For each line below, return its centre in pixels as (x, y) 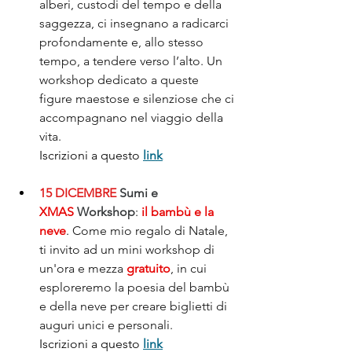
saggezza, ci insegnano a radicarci (136, 23)
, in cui (190, 268)
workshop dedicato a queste (121, 79)
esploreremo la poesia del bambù (136, 287)
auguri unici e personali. (108, 324)
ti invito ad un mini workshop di (128, 249)
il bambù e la (179, 211)
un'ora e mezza (83, 268)
